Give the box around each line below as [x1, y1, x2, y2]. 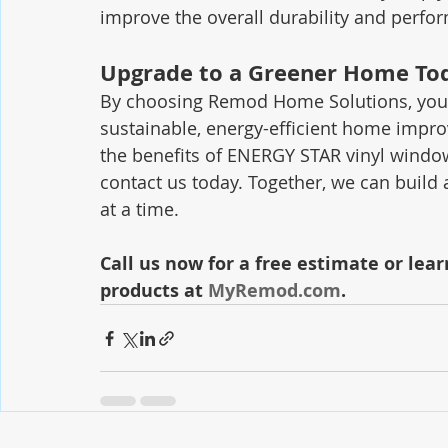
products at [100, 278, 208, 304]
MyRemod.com [208, 278, 341, 304]
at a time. [100, 197, 179, 222]
